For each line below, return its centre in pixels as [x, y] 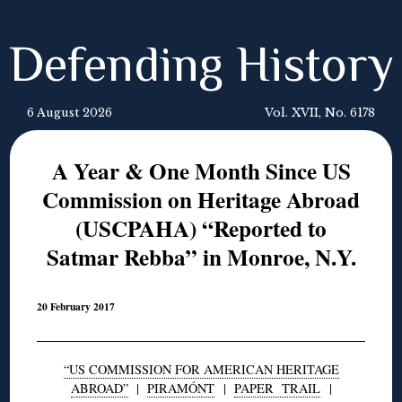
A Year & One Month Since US [201, 171]
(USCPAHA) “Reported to [201, 228]
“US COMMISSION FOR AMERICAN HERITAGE [201, 369]
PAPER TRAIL [277, 388]
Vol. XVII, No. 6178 [320, 113]
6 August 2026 [70, 113]
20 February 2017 [76, 307]
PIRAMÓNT [180, 388]
